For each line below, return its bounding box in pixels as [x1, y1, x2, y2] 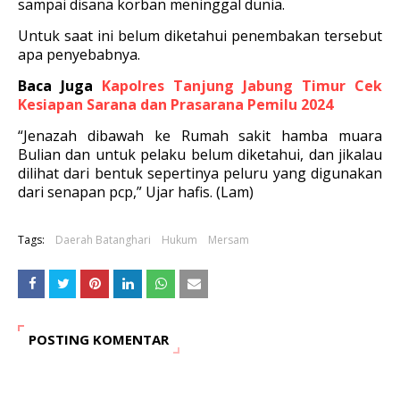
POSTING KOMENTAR [29, 330, 169, 349]
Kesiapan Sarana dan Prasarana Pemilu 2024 [18, 95, 333, 115]
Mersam [208, 232, 249, 248]
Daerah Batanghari [55, 232, 151, 248]
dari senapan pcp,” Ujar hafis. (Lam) [18, 182, 254, 203]
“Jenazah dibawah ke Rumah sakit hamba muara [18, 126, 382, 146]
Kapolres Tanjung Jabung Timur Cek [102, 76, 382, 96]
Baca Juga [18, 76, 93, 96]
